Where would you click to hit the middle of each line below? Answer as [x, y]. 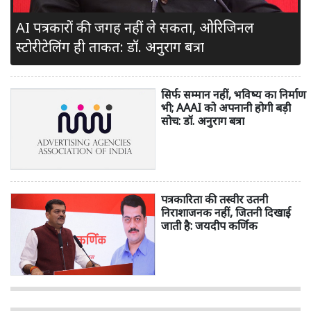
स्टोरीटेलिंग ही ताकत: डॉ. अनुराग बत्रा [110, 47]
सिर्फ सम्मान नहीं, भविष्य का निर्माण [234, 94]
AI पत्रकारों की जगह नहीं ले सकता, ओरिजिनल [135, 27]
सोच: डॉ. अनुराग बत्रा [203, 120]
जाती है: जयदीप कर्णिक [209, 226]
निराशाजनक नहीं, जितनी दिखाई [226, 213]
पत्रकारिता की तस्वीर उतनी [215, 200]
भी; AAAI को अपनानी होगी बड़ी [226, 107]
